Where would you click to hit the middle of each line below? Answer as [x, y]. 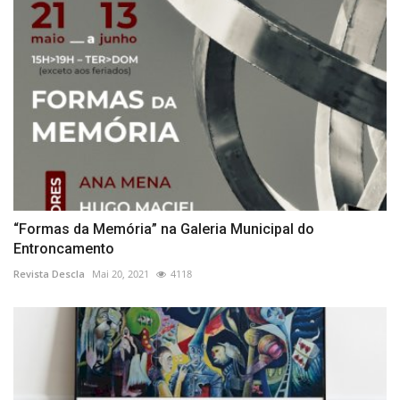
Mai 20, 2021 [121, 273]
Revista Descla [49, 273]
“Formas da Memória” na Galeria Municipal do [164, 229]
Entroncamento [64, 248]
